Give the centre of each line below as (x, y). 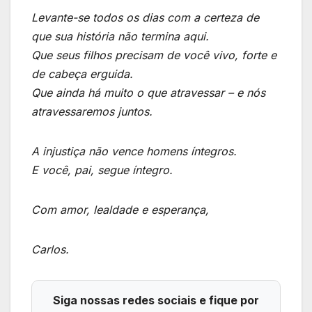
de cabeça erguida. (82, 73)
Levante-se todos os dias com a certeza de (145, 17)
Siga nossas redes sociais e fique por (156, 300)
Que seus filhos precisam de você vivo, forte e (154, 55)
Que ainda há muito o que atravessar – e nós (148, 92)
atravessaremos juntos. (92, 111)
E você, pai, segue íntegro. (102, 170)
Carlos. (50, 249)
